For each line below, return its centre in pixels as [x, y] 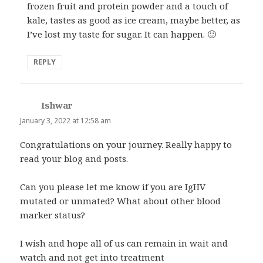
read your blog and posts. [74, 159]
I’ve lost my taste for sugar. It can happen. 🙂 [122, 34]
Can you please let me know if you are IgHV [113, 187]
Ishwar [57, 105]
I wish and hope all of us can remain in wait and [124, 243]
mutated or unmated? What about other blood [121, 201]
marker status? [53, 215]
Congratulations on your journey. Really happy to [126, 145]
